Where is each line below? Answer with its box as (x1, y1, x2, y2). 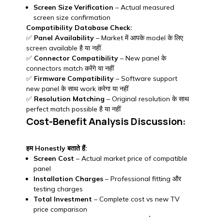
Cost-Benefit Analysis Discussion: (26, 115, 186, 128)
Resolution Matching (33, 94, 105, 104)
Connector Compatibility (33, 54, 118, 63)
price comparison (33, 205, 87, 214)
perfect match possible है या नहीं (26, 105, 121, 114)
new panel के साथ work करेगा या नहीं (26, 84, 128, 93)
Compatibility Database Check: (26, 23, 132, 32)
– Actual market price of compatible (74, 154, 187, 163)
